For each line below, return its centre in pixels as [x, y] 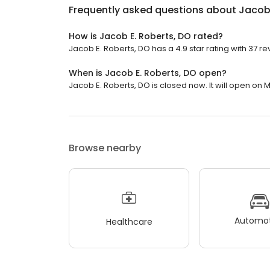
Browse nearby [105, 148]
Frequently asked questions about [154, 10]
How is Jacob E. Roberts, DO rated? [146, 36]
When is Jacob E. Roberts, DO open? [148, 73]
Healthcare [129, 221]
